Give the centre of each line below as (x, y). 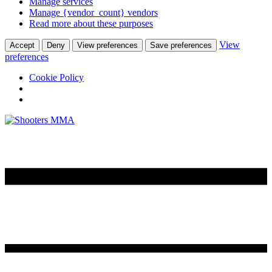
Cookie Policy (56, 78)
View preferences (107, 46)
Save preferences (181, 46)
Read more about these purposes (91, 24)
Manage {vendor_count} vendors (93, 13)
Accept (22, 46)
